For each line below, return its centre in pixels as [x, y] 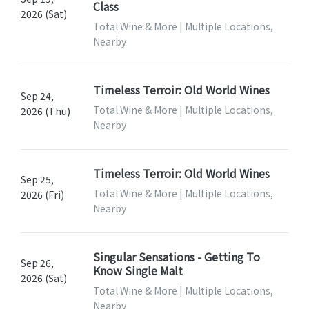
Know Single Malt [138, 271]
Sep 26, [37, 263]
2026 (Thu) [46, 111]
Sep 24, [37, 96]
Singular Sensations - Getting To [176, 257]
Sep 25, [37, 180]
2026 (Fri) [42, 195]
